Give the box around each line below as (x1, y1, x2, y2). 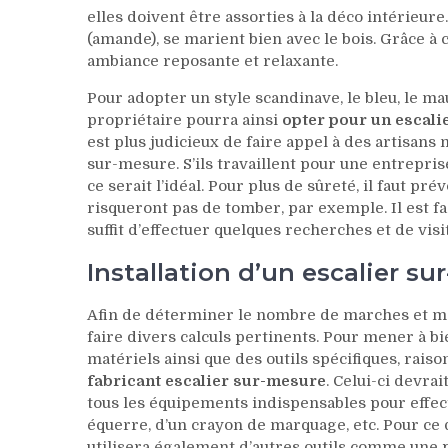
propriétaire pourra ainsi (87, 111, 282, 129)
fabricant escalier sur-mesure (87, 372, 326, 390)
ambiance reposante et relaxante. (87, 52, 338, 70)
